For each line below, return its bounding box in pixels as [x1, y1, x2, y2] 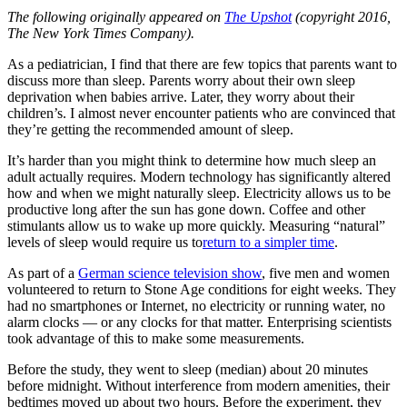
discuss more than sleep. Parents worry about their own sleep [7, 72, 355, 88]
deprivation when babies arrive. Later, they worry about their [7, 88, 354, 104]
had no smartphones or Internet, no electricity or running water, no [7, 297, 385, 313]
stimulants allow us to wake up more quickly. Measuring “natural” [7, 217, 385, 233]
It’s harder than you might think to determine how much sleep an [7, 152, 376, 168]
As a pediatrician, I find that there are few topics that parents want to [7, 55, 397, 72]
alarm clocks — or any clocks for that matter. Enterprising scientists [7, 313, 392, 330]
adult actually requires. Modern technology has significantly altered [7, 168, 391, 184]
